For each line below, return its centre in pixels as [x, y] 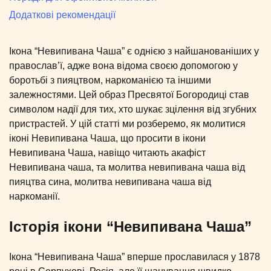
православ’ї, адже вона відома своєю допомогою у [123, 66]
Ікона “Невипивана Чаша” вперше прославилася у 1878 [135, 257]
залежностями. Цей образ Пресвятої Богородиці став [129, 95]
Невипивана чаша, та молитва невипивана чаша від [127, 168]
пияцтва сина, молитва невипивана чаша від [110, 182]
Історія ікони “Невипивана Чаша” [130, 227]
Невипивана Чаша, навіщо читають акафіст [107, 153]
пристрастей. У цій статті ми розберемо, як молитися [127, 124]
